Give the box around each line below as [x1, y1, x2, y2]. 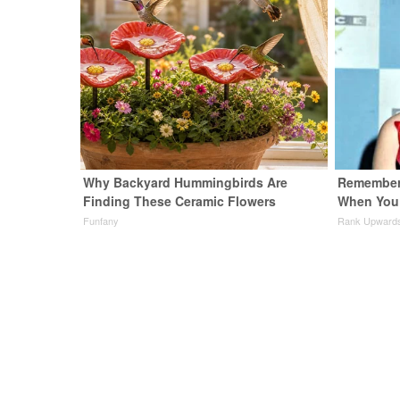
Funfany [83, 213, 120, 228]
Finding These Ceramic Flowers [83, 192, 277, 210]
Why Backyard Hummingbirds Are [83, 173, 288, 191]
